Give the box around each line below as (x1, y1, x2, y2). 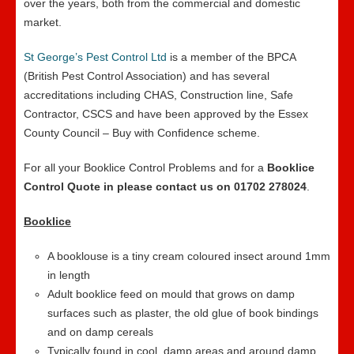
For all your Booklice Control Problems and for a (24, 161, 267, 174)
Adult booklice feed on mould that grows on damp (47, 288, 295, 300)
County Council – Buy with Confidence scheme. (24, 126, 260, 139)
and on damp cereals (47, 326, 153, 338)
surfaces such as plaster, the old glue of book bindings (47, 307, 318, 319)
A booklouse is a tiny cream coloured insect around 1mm (47, 250, 330, 262)
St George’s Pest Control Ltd (24, 51, 167, 63)
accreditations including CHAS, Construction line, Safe (24, 88, 293, 101)
